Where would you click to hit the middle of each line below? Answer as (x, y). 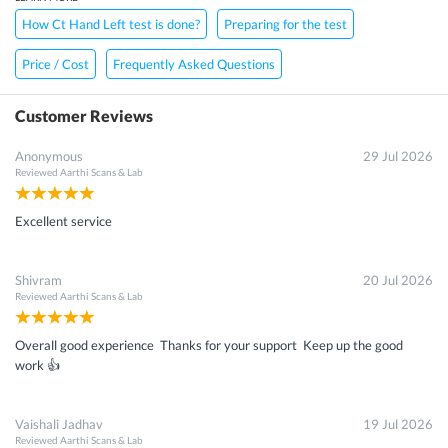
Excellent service (63, 220)
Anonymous (49, 155)
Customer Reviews (84, 115)
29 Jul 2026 (398, 155)
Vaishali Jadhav (59, 423)
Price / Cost (55, 63)
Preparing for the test (285, 23)
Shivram (38, 279)
